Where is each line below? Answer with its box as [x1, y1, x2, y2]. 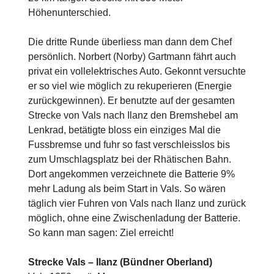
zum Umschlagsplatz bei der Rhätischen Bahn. [28, 154, 231, 165]
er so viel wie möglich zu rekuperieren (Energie [28, 80, 232, 91]
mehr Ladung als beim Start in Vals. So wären [28, 183, 226, 194]
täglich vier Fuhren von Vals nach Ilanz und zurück [28, 198, 246, 209]
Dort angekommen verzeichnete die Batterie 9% [28, 168, 235, 179]
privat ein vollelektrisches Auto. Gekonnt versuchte [28, 65, 246, 76]
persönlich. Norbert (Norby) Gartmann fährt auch [28, 51, 236, 62]
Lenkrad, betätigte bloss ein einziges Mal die [28, 124, 221, 135]
